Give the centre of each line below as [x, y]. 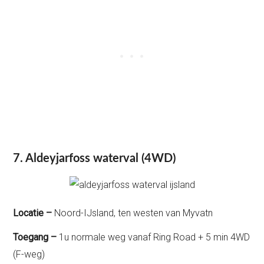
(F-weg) [29, 254]
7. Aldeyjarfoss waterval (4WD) [95, 158]
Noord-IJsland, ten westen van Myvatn [134, 213]
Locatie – [34, 213]
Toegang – [36, 237]
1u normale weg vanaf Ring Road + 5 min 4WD [155, 237]
